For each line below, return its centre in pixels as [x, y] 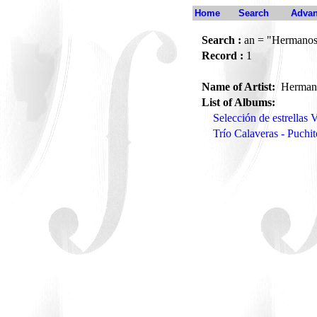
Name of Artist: [240, 87]
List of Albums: [238, 102]
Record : [223, 56]
